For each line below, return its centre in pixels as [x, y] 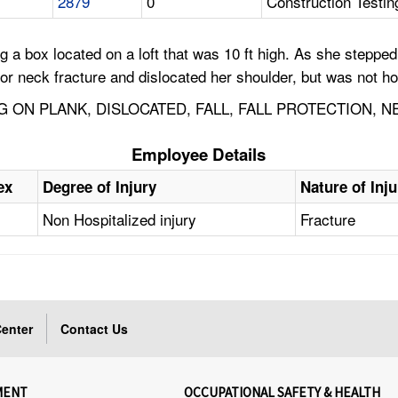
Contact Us [95, 329]
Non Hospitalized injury [120, 219]
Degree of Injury [100, 187]
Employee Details [199, 155]
